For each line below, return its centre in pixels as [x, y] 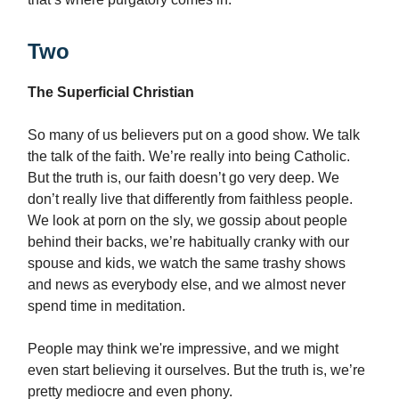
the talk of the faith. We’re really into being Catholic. [189, 157]
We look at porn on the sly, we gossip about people [187, 221]
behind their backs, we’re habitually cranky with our [188, 242]
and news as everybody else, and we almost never [187, 285]
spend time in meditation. [108, 306]
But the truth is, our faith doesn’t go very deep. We [183, 178]
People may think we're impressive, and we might [183, 349]
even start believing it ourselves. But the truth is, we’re [196, 370]
